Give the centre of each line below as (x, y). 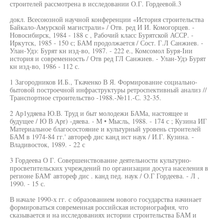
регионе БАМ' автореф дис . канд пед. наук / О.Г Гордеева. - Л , (105, 176)
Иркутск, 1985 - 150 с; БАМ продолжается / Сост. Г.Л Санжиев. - (107, 43)
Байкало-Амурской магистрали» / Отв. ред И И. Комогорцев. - (102, 27)
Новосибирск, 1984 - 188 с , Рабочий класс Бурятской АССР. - (102, 35)
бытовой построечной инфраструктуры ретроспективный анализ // (108, 90)
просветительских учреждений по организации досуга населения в (109, 168)
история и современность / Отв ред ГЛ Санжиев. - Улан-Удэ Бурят (108, 58)
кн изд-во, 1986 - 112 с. (45, 66)
